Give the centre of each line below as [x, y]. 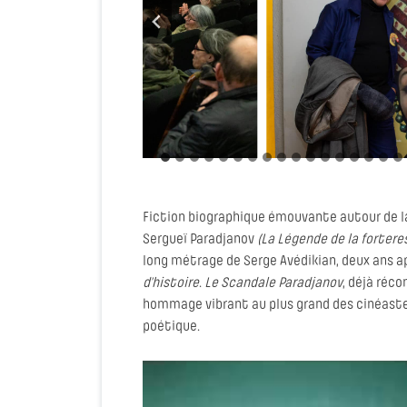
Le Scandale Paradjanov [273, 283]
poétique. [171, 327]
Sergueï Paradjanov [200, 240]
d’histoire [171, 283]
